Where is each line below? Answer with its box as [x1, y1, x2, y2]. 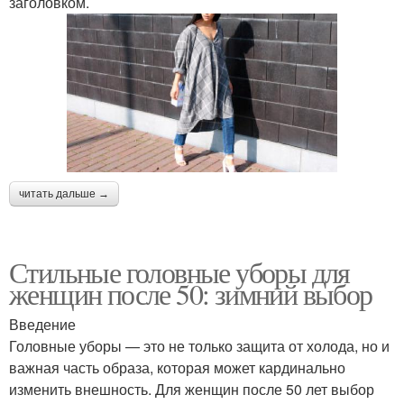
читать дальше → [19, 187, 109, 200]
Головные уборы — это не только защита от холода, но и [9, 335, 390, 356]
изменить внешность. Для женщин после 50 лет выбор [9, 378, 374, 399]
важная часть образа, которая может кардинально [9, 356, 345, 378]
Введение [9, 313, 76, 335]
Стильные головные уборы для [9, 252, 350, 291]
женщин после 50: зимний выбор [9, 273, 372, 313]
